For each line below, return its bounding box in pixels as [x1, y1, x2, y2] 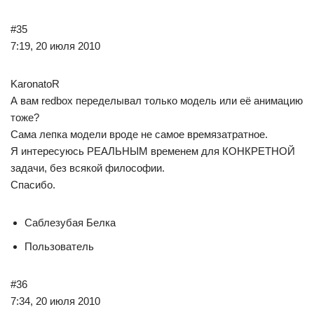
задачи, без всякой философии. [11, 162, 165, 174]
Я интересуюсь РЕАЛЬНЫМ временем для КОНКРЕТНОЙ [11, 145, 295, 157]
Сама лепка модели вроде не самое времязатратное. [11, 128, 268, 140]
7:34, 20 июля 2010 [11, 295, 100, 307]
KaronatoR [11, 78, 60, 90]
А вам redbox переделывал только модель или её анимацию [11, 95, 303, 107]
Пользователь [25, 240, 94, 252]
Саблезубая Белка [25, 217, 116, 228]
